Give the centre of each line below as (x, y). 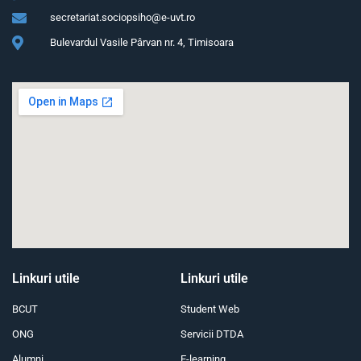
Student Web (210, 309)
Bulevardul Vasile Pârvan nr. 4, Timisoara (141, 43)
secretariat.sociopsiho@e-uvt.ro (122, 18)
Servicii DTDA (212, 334)
